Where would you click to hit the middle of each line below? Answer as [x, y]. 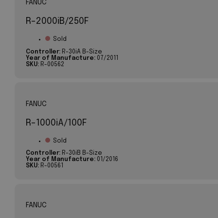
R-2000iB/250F [57, 21]
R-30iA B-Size [81, 52]
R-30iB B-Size [81, 153]
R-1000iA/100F [56, 123]
